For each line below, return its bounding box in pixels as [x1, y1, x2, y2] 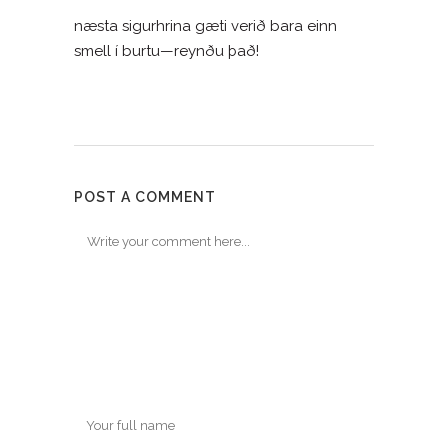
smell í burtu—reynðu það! [74, 41, 259, 60]
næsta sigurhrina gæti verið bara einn [74, 16, 337, 35]
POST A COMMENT [74, 188, 216, 205]
